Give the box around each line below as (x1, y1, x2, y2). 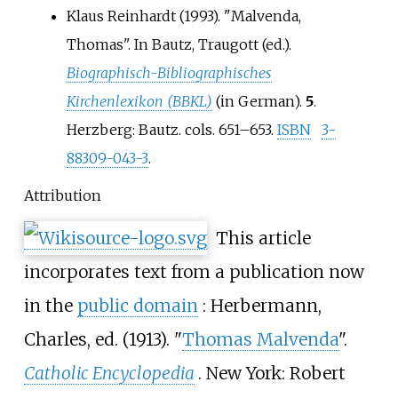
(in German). (211, 92, 306, 111)
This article (215, 227, 311, 250)
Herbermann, (210, 295, 322, 317)
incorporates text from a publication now (23, 261, 364, 283)
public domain (76, 295, 198, 317)
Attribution (23, 187, 101, 205)
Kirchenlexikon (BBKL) (66, 92, 212, 111)
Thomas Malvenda (181, 329, 338, 351)
